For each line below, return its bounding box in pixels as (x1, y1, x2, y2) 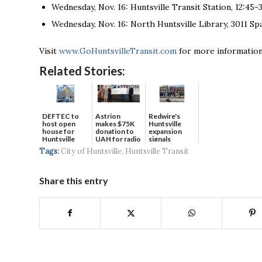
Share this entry (39, 175, 108, 187)
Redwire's (149, 112, 180, 121)
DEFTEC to (42, 112, 79, 121)
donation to (95, 127, 134, 136)
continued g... (149, 142, 192, 151)
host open (42, 119, 75, 129)
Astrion (95, 112, 120, 121)
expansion (149, 127, 182, 136)
